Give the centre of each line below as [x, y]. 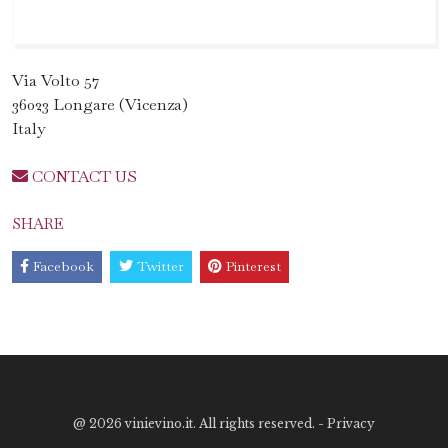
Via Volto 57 [55, 80]
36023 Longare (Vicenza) [100, 104]
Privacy [351, 423]
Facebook [64, 266]
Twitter [160, 266]
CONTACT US [82, 176]
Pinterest [253, 266]
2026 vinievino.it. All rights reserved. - [208, 423]
